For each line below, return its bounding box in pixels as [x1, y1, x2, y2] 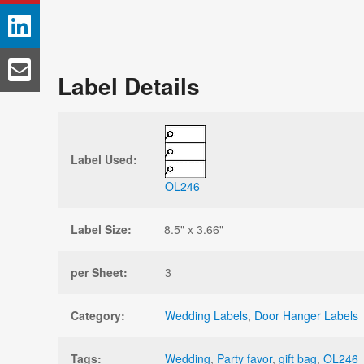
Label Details [58, 68, 200, 102]
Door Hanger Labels [254, 306, 358, 323]
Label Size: [71, 220, 132, 237]
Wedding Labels [165, 306, 248, 323]
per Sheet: [71, 263, 128, 280]
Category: [71, 306, 125, 323]
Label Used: [71, 150, 137, 167]
